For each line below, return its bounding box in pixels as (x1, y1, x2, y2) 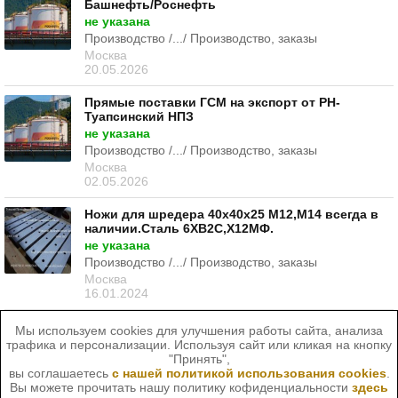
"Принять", (168, 351, 230, 366)
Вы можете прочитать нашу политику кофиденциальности (10, 379, 352, 394)
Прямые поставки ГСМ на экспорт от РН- (84, 94, 340, 109)
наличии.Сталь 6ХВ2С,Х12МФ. (84, 220, 274, 235)
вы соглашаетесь (8, 365, 112, 380)
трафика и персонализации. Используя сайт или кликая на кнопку (6, 337, 392, 352)
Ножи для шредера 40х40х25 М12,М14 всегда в (84, 206, 378, 221)
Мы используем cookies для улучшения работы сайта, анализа (15, 322, 383, 338)
